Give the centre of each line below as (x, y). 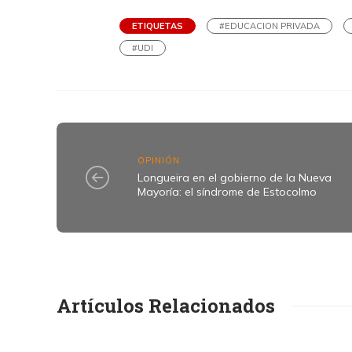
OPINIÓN (159, 160)
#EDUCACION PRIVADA (269, 26)
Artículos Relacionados (166, 306)
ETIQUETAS (158, 26)
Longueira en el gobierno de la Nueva (235, 177)
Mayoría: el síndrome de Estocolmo (227, 191)
